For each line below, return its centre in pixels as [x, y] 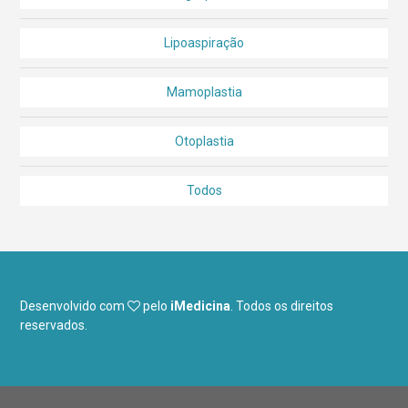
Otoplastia [204, 141]
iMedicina [201, 306]
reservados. [54, 325]
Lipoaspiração [204, 42]
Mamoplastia [204, 92]
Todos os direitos [284, 306]
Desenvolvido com [74, 306]
